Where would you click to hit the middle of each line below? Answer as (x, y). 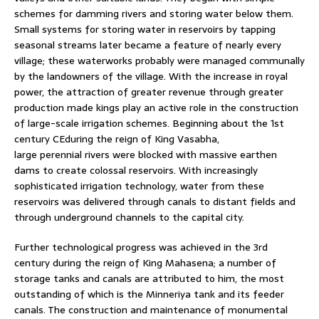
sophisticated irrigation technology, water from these (139, 185)
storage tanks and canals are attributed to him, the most (149, 278)
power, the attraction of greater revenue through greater (149, 91)
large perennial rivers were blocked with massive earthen (146, 154)
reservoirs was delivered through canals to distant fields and (155, 201)
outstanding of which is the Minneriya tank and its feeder (149, 294)
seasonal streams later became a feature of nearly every (148, 45)
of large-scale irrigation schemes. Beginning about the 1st (149, 123)
